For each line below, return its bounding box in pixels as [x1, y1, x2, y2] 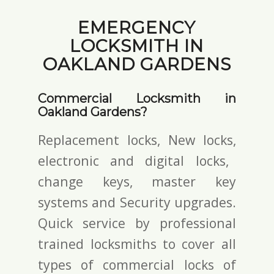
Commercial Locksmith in [38, 91, 236, 106]
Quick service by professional [38, 213, 236, 232]
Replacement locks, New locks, [38, 130, 236, 149]
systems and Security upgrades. [38, 193, 236, 211]
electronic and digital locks [38, 151, 226, 169]
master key [152, 172, 236, 190]
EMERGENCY [78, 17, 196, 38]
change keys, [38, 172, 152, 190]
